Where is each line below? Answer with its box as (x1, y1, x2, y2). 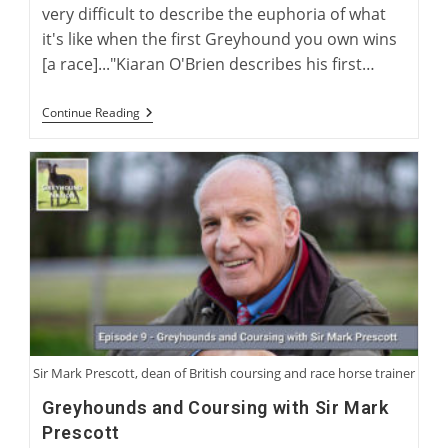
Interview (139, 103, 202, 123)
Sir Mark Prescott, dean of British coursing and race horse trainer (33, 364, 415, 383)
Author (139, 135, 186, 155)
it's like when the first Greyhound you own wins (42, 28, 398, 51)
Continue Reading (42, 104, 141, 122)
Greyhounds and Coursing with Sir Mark (42, 397, 389, 419)
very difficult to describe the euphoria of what (42, 3, 387, 26)
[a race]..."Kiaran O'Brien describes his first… (42, 53, 376, 76)
